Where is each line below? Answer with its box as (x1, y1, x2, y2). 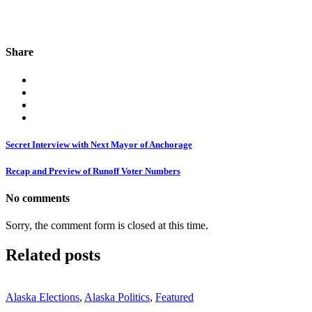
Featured (155, 291, 194, 304)
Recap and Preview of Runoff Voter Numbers (6, 165, 180, 176)
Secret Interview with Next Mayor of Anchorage (6, 139, 192, 150)
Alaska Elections (6, 291, 79, 304)
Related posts (6, 246, 100, 265)
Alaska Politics (84, 291, 150, 304)
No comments (6, 192, 70, 205)
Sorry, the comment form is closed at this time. (6, 219, 208, 232)
